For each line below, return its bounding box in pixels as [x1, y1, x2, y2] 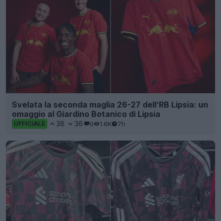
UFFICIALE [14, 120, 45, 128]
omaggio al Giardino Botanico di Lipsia [12, 109, 160, 119]
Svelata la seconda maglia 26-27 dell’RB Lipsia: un [12, 100, 208, 110]
